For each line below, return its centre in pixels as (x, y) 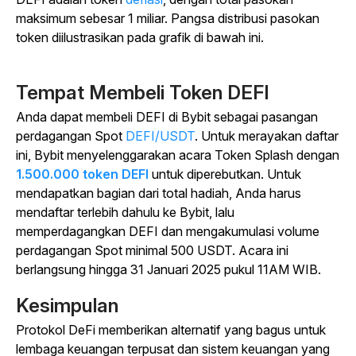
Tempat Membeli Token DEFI (143, 93)
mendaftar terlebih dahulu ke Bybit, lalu (125, 213)
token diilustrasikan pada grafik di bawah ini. (140, 38)
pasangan (290, 117)
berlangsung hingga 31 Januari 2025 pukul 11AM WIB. (168, 270)
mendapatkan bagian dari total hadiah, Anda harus (159, 193)
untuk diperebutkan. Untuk (225, 174)
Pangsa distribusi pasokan (244, 19)
